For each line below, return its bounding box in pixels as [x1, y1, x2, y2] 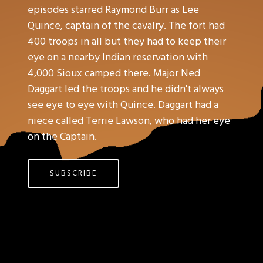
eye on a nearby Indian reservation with [28, 49, 208, 66]
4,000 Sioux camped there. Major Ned [28, 65, 201, 82]
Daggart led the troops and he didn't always [28, 80, 224, 98]
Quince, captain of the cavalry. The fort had [28, 17, 225, 35]
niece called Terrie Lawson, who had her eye [28, 112, 231, 130]
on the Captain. [28, 128, 97, 146]
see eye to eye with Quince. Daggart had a [28, 96, 219, 114]
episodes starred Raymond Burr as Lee [28, 1, 200, 19]
